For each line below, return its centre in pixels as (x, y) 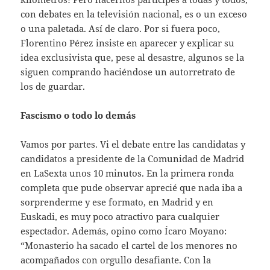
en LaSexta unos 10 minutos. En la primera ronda (127, 173)
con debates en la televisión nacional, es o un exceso (134, 14)
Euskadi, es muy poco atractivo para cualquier (120, 216)
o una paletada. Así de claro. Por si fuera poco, (121, 28)
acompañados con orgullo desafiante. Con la (116, 259)
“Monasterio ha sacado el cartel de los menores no (129, 245)
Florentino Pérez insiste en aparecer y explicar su (128, 42)
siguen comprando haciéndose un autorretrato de (128, 71)
